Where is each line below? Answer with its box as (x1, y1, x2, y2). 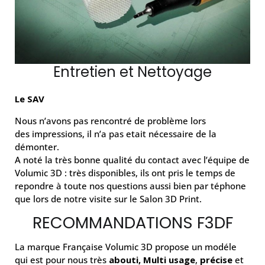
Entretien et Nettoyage (53, 62, 212, 82)
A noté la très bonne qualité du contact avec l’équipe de (15, 153, 250, 166)
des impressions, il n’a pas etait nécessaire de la (15, 127, 216, 140)
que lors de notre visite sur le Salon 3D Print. (15, 192, 202, 205)
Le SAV (15, 92, 44, 105)
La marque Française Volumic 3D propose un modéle (15, 240, 237, 253)
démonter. (15, 140, 59, 153)
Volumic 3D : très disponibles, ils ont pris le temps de (15, 166, 235, 179)
